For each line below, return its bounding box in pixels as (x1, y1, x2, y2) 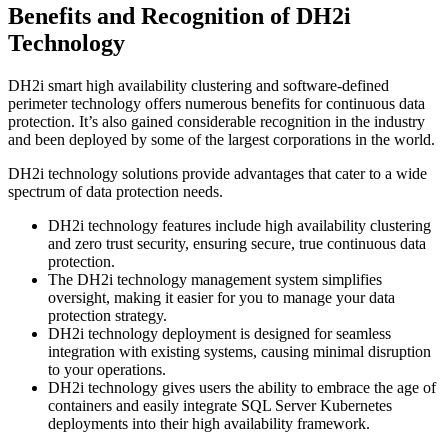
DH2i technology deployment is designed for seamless (48, 324, 391, 342)
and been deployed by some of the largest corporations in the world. (8, 130, 435, 148)
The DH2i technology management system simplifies (48, 270, 382, 288)
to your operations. (48, 360, 166, 378)
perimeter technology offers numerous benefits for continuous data (8, 94, 425, 112)
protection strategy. (48, 306, 167, 324)
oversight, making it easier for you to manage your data (48, 288, 395, 306)
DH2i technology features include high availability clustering (48, 216, 431, 234)
